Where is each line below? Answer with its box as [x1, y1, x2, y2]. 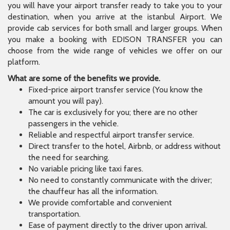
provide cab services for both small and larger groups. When [8, 23, 222, 33]
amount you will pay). [28, 96, 103, 106]
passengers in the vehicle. [28, 119, 119, 129]
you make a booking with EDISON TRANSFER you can [8, 34, 222, 45]
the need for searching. [28, 152, 109, 163]
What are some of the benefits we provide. [8, 73, 160, 84]
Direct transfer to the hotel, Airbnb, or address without [28, 141, 221, 151]
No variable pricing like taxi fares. [28, 164, 143, 174]
